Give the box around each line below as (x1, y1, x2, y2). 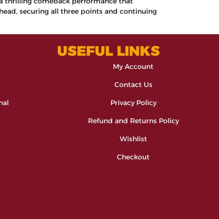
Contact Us (114, 80, 153, 89)
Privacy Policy (110, 98, 156, 107)
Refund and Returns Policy (88, 116, 179, 125)
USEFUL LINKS (57, 42, 160, 59)
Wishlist (119, 134, 147, 143)
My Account (113, 62, 153, 71)
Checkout (117, 152, 150, 161)
